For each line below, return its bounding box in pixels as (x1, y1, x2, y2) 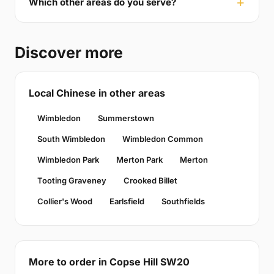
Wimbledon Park (37, 155, 99, 165)
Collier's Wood (37, 196, 92, 207)
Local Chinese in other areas (29, 87, 165, 100)
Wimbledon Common (122, 134, 203, 144)
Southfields (161, 196, 205, 207)
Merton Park (116, 155, 163, 165)
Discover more (15, 43, 123, 62)
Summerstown (98, 113, 154, 124)
